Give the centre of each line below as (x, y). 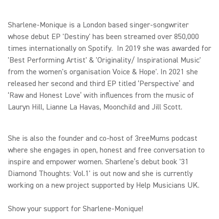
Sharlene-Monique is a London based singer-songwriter (98, 25)
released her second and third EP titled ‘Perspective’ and (101, 83)
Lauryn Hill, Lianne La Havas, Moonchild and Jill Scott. (96, 107)
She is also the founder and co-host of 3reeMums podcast (103, 138)
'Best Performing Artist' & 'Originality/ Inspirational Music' (104, 60)
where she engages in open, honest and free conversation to (106, 150)
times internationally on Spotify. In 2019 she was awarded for (109, 48)
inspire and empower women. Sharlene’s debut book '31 (98, 162)
